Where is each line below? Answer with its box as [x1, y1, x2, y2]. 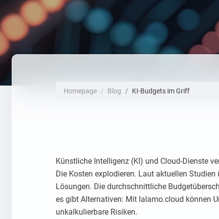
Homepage [64, 87, 97, 95]
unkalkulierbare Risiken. [56, 207, 137, 217]
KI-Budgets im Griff [132, 87, 190, 95]
